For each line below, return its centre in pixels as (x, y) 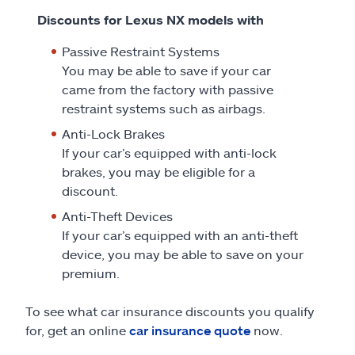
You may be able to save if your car (166, 70)
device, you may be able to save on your (183, 254)
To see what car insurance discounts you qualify (170, 311)
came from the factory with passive (168, 89)
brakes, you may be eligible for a (158, 171)
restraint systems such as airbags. (164, 108)
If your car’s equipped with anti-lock (169, 152)
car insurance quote (190, 330)
